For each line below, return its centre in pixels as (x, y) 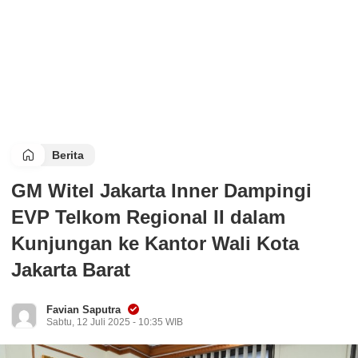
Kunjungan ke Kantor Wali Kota (155, 243)
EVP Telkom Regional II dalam (148, 217)
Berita (68, 155)
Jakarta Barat (71, 270)
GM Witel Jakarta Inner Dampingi (161, 191)
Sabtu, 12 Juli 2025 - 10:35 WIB (115, 322)
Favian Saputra (84, 310)
